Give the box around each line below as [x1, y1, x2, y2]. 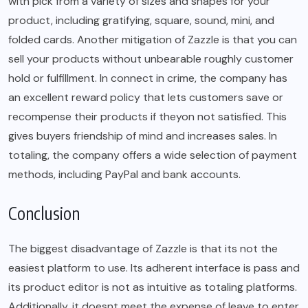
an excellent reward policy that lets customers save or [8, 90, 283, 105]
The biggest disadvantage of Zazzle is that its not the [8, 241, 278, 256]
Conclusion [8, 202, 80, 225]
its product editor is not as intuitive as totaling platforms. [8, 280, 297, 295]
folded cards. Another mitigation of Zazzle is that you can [8, 32, 297, 47]
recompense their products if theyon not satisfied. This [8, 109, 287, 124]
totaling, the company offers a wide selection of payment [8, 148, 297, 163]
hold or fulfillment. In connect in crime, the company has [8, 71, 287, 86]
